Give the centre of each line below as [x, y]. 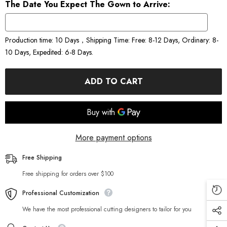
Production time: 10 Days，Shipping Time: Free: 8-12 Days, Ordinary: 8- [112, 40]
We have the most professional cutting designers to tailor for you [107, 210]
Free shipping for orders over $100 [68, 174]
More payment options [113, 138]
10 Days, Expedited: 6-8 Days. [49, 52]
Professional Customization [61, 193]
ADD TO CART [113, 82]
